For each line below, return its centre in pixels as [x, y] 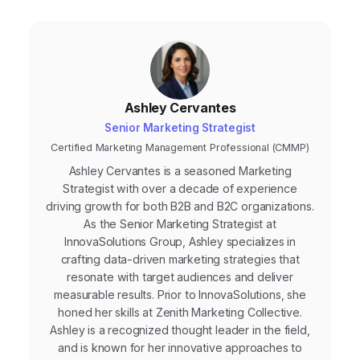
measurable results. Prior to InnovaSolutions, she [180, 295]
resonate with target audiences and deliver [180, 277]
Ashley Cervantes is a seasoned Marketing [180, 171]
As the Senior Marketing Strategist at [180, 224]
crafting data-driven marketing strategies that [180, 260]
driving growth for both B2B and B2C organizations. [180, 207]
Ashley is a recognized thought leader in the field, [180, 330]
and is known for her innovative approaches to [180, 348]
